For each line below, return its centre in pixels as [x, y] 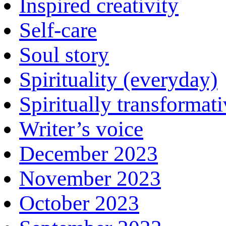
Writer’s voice [81, 129]
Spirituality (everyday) [118, 79]
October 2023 [79, 203]
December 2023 [89, 153]
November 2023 [90, 178]
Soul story [64, 54]
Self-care [58, 30]
